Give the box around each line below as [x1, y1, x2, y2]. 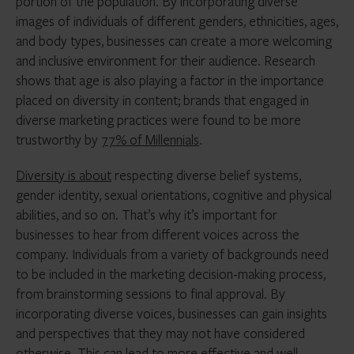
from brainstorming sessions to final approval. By [16, 284, 285, 303]
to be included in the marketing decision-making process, [16, 265, 326, 283]
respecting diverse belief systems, [111, 166, 301, 184]
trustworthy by [16, 130, 101, 149]
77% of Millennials [101, 130, 199, 149]
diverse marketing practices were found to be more [16, 111, 301, 129]
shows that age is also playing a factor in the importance [16, 71, 324, 89]
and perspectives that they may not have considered [16, 324, 305, 342]
